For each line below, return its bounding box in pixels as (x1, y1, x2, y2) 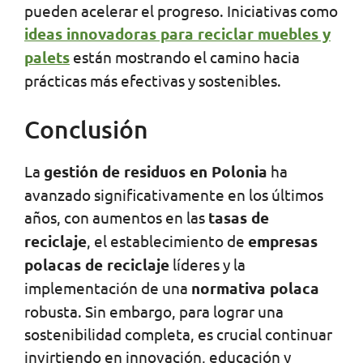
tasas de (208, 207, 269, 228)
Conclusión (24, 113, 148, 144)
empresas (248, 230, 318, 251)
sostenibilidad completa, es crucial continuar (24, 323, 332, 344)
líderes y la (169, 254, 246, 274)
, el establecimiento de (87, 230, 248, 250)
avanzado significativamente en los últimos (24, 184, 323, 204)
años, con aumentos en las (24, 207, 208, 227)
